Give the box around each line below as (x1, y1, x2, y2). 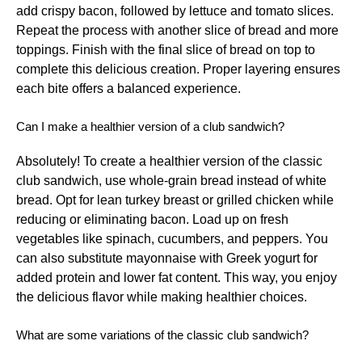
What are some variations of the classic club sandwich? (16, 327, 309, 342)
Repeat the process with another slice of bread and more (16, 23, 339, 37)
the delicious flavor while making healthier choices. (16, 289, 307, 304)
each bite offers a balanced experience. (16, 81, 241, 95)
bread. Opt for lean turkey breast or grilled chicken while (16, 192, 334, 207)
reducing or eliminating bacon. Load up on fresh (16, 212, 288, 226)
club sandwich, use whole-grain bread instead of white (16, 173, 326, 187)
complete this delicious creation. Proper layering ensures (16, 61, 340, 76)
